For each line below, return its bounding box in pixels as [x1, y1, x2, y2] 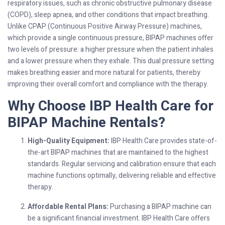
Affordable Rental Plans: [28, 201, 108, 212]
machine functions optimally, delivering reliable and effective [28, 170, 216, 181]
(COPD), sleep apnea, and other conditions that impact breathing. [8, 9, 209, 20]
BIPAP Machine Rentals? [8, 112, 165, 133]
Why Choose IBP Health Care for [8, 95, 213, 117]
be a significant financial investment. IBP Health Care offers [28, 212, 210, 223]
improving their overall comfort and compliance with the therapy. [8, 78, 208, 89]
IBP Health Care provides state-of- [109, 135, 217, 146]
